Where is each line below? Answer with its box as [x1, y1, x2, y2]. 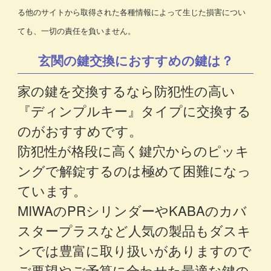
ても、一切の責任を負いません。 [18, 25, 136, 37]
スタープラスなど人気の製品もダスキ [18, 221, 252, 240]
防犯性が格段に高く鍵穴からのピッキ [18, 141, 250, 160]
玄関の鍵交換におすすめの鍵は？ [38, 51, 233, 70]
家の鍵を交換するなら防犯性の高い [18, 81, 236, 100]
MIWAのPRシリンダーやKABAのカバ [18, 201, 247, 220]
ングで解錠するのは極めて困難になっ [18, 161, 252, 180]
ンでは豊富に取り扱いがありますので [18, 241, 252, 260]
